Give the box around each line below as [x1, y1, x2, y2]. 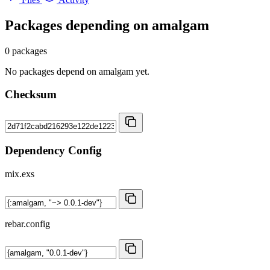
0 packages [5, 45, 47, 56]
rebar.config [5, 218, 50, 229]
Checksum [5, 88, 57, 101]
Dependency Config [5, 143, 102, 157]
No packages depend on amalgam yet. [5, 66, 149, 77]
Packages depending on [5, 17, 152, 33]
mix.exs [5, 168, 34, 179]
